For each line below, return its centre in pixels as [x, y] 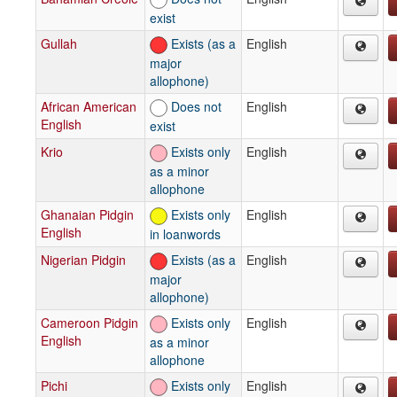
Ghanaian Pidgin [87, 214]
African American [89, 106]
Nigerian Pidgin [83, 259]
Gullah [59, 43]
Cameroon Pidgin [90, 322]
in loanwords [185, 234]
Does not [195, 106]
